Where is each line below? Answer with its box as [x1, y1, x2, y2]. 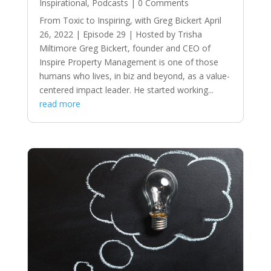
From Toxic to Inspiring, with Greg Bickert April [39, 14, 221, 26]
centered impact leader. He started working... [39, 83, 214, 96]
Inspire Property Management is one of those [39, 56, 218, 68]
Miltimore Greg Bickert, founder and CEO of [39, 42, 211, 54]
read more [39, 97, 80, 109]
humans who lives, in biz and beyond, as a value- [39, 70, 230, 82]
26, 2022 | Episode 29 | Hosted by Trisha [39, 28, 202, 40]
